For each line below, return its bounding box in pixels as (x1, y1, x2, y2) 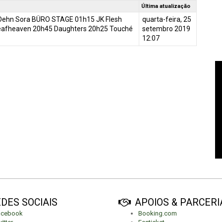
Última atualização (141, 3, 191, 9)
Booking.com (138, 209, 177, 217)
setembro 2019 (142, 25, 190, 33)
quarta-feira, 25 (142, 15, 191, 23)
